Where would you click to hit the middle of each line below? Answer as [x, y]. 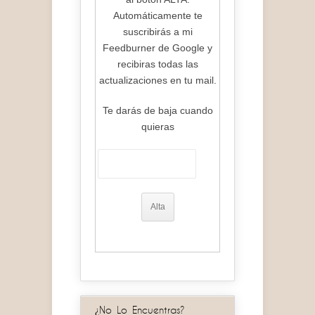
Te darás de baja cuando [157, 111]
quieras [157, 127]
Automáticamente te [157, 16]
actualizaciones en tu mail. [157, 81]
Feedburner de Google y [157, 48]
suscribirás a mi [157, 32]
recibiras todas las [157, 64]
